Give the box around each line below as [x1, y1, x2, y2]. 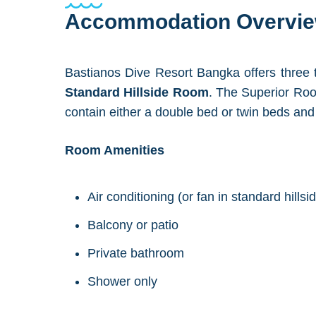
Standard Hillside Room [65, 85, 209, 99]
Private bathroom [87, 246, 184, 260]
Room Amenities [65, 143, 164, 157]
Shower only [87, 274, 157, 288]
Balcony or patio [87, 218, 178, 232]
